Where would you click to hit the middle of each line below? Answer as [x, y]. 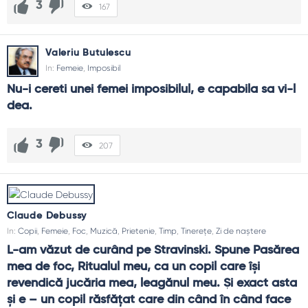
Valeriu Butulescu [88, 53]
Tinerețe [196, 231]
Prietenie [138, 231]
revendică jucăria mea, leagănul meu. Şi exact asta [152, 283]
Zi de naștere [241, 231]
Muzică [104, 231]
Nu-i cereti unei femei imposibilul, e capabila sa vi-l [151, 89]
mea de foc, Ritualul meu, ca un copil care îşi [133, 266]
